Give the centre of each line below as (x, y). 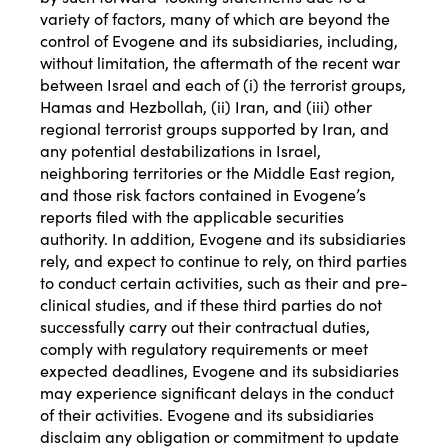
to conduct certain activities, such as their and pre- (224, 281)
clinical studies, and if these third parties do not (211, 303)
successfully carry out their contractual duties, (205, 325)
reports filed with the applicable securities (192, 215)
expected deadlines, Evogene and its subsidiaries (219, 369)
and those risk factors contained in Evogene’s (203, 193)
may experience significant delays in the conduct (217, 391)
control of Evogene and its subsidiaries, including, (219, 39)
